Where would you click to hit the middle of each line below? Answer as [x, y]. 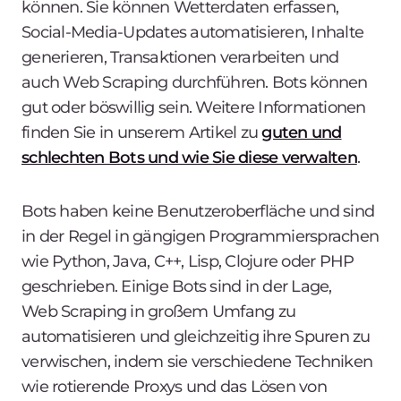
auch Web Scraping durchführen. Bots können [195, 82]
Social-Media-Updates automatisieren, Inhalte [192, 32]
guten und [302, 132]
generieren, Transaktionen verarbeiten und [180, 57]
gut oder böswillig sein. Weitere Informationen [194, 107]
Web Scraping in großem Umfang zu [158, 311]
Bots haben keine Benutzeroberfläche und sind [198, 211]
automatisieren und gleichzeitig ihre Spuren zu [196, 336]
